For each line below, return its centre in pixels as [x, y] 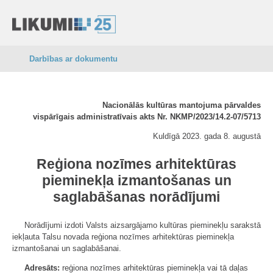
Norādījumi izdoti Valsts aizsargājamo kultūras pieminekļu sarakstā [143, 225]
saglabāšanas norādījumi [136, 197]
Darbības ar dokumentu [73, 59]
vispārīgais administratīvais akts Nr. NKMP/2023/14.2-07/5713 [147, 117]
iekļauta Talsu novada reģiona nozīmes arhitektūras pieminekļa [123, 237]
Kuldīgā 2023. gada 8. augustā [207, 136]
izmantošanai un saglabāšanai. [67, 248]
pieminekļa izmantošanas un [136, 180]
